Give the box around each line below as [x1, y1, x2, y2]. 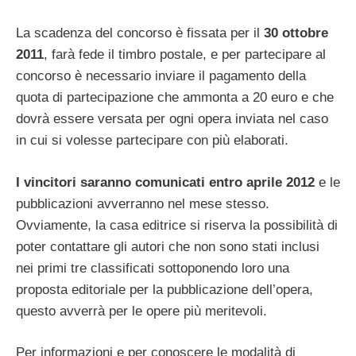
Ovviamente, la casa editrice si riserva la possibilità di [16, 217, 338, 233]
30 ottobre [264, 25, 328, 41]
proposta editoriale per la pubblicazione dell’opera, [16, 281, 313, 297]
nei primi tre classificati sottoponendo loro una [16, 260, 289, 276]
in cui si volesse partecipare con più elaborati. [16, 133, 288, 149]
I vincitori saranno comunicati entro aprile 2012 [16, 174, 315, 190]
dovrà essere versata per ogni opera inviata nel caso [16, 111, 328, 127]
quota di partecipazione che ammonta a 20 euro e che [16, 90, 334, 106]
